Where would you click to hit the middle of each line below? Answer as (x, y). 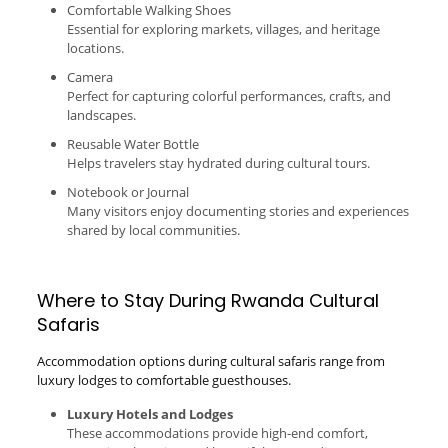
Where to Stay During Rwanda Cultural (207, 300)
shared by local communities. (153, 230)
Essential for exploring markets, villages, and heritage (223, 29)
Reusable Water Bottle (132, 144)
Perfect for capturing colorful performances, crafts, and (228, 96)
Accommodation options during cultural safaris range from (210, 361)
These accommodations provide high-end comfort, (217, 433)
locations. (95, 48)
